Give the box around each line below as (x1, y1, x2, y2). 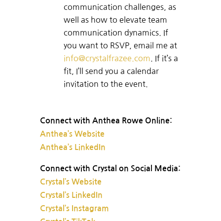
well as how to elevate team (63, 16, 167, 24)
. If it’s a (150, 54, 178, 63)
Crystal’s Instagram (39, 205, 109, 213)
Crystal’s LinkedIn (39, 191, 103, 199)
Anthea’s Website (39, 130, 105, 138)
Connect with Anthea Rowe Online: (39, 117, 172, 125)
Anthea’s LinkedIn (39, 144, 106, 151)
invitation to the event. (63, 80, 148, 88)
